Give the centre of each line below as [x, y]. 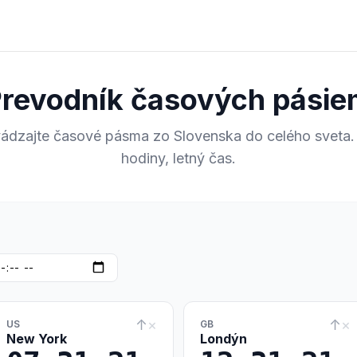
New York [37, 339]
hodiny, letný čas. [178, 158]
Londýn [224, 339]
